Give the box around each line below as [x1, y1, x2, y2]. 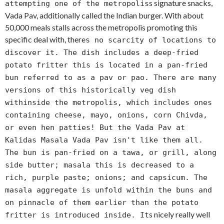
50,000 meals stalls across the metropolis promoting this [5, 22, 197, 32]
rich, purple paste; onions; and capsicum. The [5, 173, 207, 182]
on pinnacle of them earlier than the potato [5, 198, 198, 207]
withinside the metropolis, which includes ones [5, 98, 212, 107]
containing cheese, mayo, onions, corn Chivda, [5, 110, 207, 120]
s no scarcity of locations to [85, 35, 216, 45]
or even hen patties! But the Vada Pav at [5, 123, 185, 132]
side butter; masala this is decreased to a [5, 160, 194, 170]
